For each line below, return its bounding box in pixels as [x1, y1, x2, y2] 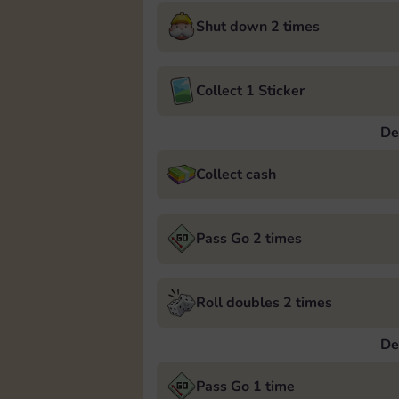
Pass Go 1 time [196, 377, 295, 396]
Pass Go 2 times [196, 229, 302, 248]
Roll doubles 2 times [196, 293, 332, 313]
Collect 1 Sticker [196, 81, 305, 101]
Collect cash [196, 165, 276, 184]
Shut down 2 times [196, 17, 320, 37]
